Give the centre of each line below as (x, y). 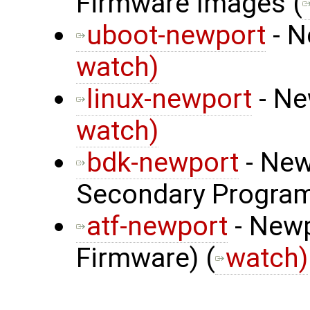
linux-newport (169, 99)
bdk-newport (163, 163)
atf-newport (157, 227)
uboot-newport (176, 36)
